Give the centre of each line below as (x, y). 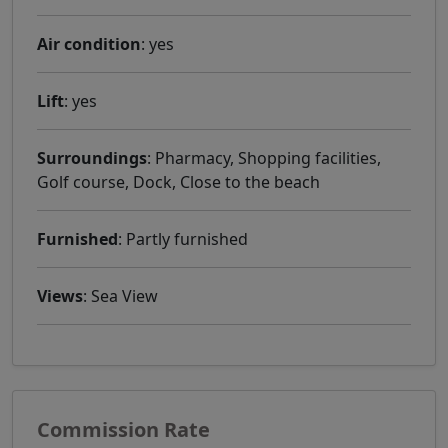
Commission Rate (123, 429)
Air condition (89, 43)
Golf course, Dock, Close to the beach (178, 181)
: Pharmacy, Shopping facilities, (264, 157)
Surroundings (92, 157)
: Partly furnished (183, 238)
